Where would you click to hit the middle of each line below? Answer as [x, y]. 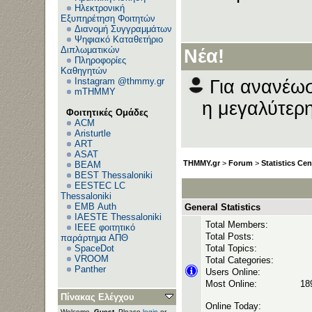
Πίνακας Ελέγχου [97, 297]
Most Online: [231, 284]
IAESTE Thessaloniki [118, 217]
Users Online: [233, 272]
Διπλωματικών [90, 50]
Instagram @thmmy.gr [119, 81]
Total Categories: [240, 260]
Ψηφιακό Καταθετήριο [119, 39]
